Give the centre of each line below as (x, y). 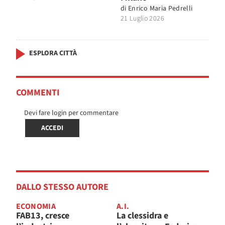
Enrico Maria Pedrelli (160, 8)
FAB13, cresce (43, 215)
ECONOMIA (36, 206)
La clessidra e (142, 215)
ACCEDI (52, 128)
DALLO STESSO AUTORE (62, 187)
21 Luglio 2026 (142, 18)
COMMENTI (38, 92)
